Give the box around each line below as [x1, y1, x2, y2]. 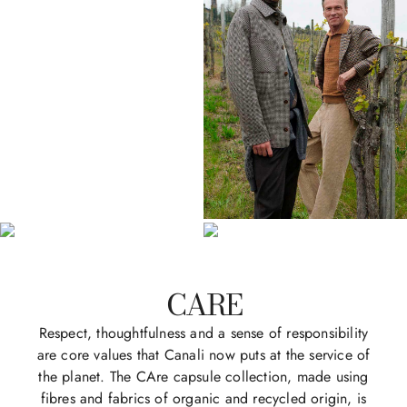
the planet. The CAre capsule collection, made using [38, 365, 369, 387]
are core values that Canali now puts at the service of [36, 343, 371, 365]
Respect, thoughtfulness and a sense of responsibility [38, 322, 369, 343]
